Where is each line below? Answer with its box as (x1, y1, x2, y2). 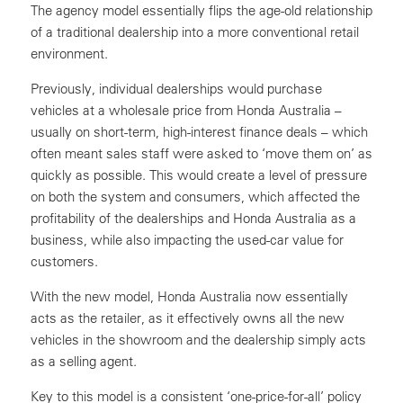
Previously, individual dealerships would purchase (31, 80, 322, 97)
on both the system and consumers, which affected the (31, 188, 360, 205)
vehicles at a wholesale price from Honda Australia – (31, 102, 342, 119)
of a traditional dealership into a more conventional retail (31, 23, 359, 40)
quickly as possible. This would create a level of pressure (31, 166, 367, 184)
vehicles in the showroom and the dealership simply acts (31, 331, 366, 348)
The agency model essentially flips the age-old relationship (31, 2, 372, 19)
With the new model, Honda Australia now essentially (31, 288, 348, 305)
